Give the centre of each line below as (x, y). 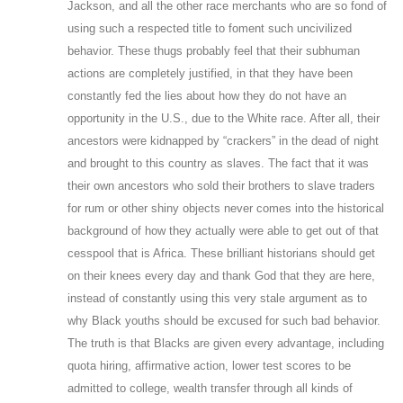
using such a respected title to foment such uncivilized (210, 28)
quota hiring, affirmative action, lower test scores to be (209, 365)
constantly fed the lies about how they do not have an (207, 95)
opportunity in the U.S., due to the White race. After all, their (224, 118)
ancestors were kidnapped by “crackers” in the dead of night (223, 140)
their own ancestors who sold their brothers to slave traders (221, 185)
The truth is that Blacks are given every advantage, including (226, 343)
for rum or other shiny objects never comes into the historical (226, 208)
